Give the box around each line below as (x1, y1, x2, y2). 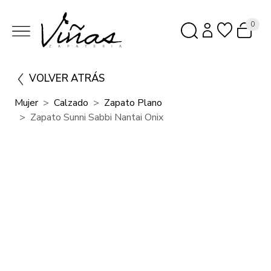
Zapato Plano (104, 96, 162, 109)
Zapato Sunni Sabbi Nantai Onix (30, 110, 163, 124)
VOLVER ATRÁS (29, 71, 105, 85)
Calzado (54, 96, 88, 109)
